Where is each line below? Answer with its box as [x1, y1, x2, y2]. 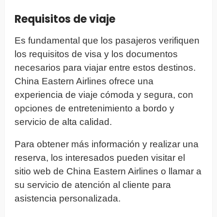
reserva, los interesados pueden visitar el [15, 152, 185, 163]
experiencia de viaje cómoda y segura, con [15, 89, 193, 100]
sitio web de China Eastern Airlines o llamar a [15, 166, 201, 176]
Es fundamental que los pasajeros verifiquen [15, 35, 200, 46]
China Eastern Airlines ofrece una [15, 76, 154, 86]
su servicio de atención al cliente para [15, 179, 171, 190]
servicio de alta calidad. [15, 116, 112, 127]
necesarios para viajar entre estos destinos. [15, 62, 196, 73]
